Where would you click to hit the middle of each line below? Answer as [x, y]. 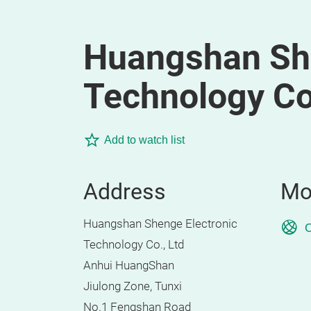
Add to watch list [144, 140]
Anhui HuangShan [129, 266]
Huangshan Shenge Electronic [160, 224]
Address [125, 192]
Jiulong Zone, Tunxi [133, 286]
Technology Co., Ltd [134, 245]
